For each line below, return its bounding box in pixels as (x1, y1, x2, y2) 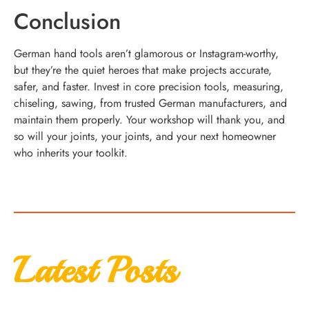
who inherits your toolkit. (14, 145, 128, 161)
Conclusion (14, 6, 121, 38)
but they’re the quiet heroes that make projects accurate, (14, 62, 272, 79)
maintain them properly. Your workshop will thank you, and (14, 112, 285, 128)
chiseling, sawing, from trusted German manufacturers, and (14, 95, 287, 112)
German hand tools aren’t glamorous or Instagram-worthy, (14, 46, 279, 62)
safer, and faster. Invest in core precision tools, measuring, (14, 79, 283, 95)
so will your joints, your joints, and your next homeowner (14, 128, 276, 145)
